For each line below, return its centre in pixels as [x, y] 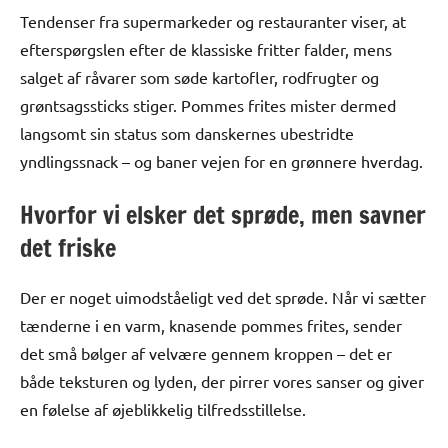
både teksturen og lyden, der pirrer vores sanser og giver [222, 380]
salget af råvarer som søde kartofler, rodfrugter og [199, 76]
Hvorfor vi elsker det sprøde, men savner [223, 214]
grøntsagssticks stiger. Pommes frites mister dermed [208, 104]
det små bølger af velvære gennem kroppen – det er [206, 352]
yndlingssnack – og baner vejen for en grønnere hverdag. [221, 160]
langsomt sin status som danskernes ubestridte [187, 132]
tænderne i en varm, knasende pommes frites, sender [211, 324]
